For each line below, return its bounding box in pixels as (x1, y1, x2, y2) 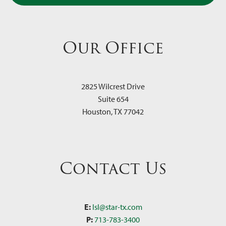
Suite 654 (97, 94, 129, 104)
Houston (82, 106, 111, 117)
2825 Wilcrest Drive (81, 81, 145, 92)
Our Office (63, 35, 163, 61)
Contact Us (60, 155, 166, 182)
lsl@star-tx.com (92, 202, 142, 212)
